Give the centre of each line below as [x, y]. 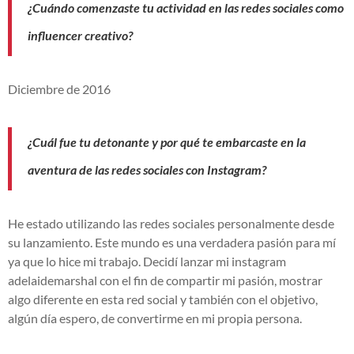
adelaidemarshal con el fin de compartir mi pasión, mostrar [165, 280]
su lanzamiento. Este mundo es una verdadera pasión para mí [172, 242]
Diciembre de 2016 [59, 88]
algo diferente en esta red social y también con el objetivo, [163, 299]
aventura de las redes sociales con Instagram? [147, 169]
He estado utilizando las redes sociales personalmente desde [171, 223]
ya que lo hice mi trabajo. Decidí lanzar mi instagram [147, 261]
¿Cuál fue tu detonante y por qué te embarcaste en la [167, 141]
